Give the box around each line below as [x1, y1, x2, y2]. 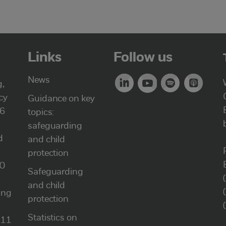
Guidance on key [28, 94, 95, 104]
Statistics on [28, 213, 77, 223]
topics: [28, 107, 54, 118]
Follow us [114, 51, 173, 65]
